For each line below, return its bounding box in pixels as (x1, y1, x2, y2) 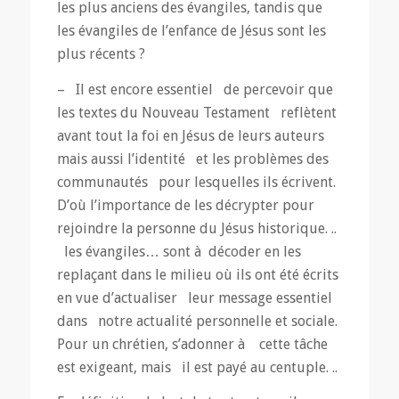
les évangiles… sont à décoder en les (56, 242, 301, 260)
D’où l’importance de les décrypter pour (56, 196, 314, 214)
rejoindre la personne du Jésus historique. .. (56, 219, 337, 237)
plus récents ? (56, 45, 145, 63)
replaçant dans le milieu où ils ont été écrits (56, 265, 338, 283)
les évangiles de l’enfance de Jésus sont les (56, 22, 326, 40)
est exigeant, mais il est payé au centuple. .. (56, 358, 338, 376)
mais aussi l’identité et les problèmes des (56, 150, 329, 167)
